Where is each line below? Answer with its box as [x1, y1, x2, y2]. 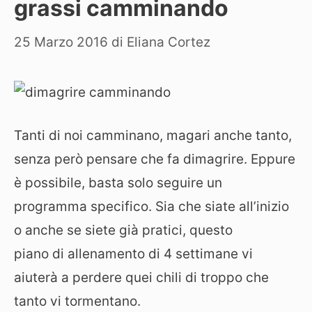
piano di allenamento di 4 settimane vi [14, 246, 253, 262]
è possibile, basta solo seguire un [14, 175, 222, 191]
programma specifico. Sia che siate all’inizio [14, 198, 289, 214]
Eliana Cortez [127, 33, 210, 50]
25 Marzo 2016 [14, 33, 108, 50]
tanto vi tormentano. [14, 293, 141, 309]
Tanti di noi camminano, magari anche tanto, [14, 127, 292, 143]
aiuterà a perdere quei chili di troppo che [14, 270, 269, 286]
